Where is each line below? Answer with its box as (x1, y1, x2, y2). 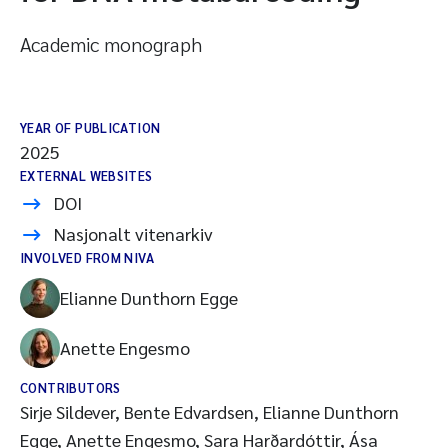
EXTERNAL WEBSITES (20, 167, 153, 184)
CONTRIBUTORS (20, 379, 121, 396)
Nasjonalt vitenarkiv (54, 222, 213, 245)
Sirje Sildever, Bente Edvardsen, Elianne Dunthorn (20, 400, 399, 423)
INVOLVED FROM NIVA (20, 249, 155, 266)
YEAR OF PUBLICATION (20, 119, 161, 136)
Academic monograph (20, 31, 202, 57)
